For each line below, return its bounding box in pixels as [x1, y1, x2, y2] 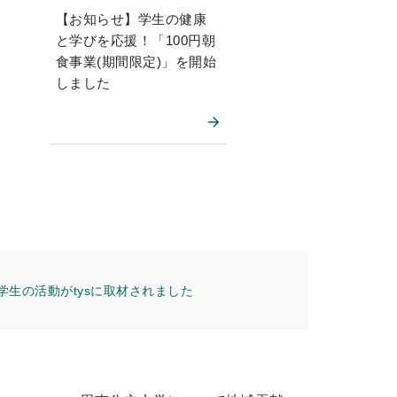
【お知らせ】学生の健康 [56, 12, 207, 27]
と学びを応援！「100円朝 [56, 33, 216, 48]
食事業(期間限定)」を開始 [56, 54, 217, 69]
